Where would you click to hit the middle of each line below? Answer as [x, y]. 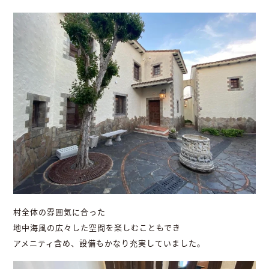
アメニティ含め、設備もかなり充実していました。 [110, 243]
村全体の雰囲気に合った [60, 212]
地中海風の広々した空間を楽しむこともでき [97, 227]
